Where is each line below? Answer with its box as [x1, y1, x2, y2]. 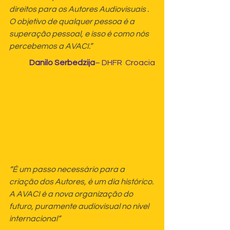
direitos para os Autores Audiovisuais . [9, 5, 150, 14]
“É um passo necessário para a [9, 165, 126, 174]
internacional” [9, 215, 61, 223]
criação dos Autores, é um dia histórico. [9, 178, 155, 186]
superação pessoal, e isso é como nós [9, 30, 150, 39]
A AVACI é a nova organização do [9, 190, 135, 199]
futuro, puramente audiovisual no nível [9, 202, 150, 211]
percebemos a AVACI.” [9, 42, 92, 51]
